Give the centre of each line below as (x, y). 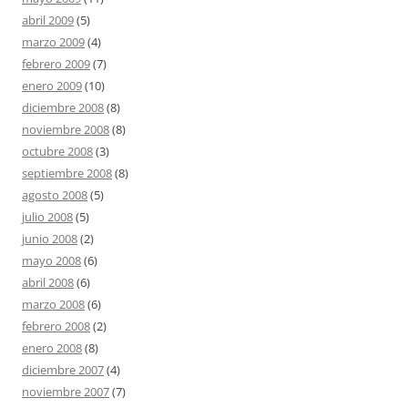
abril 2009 (48, 20)
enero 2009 (52, 86)
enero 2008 (52, 348)
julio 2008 (47, 217)
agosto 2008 (55, 195)
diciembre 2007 (63, 370)
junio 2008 (50, 239)
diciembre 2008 (63, 107)
